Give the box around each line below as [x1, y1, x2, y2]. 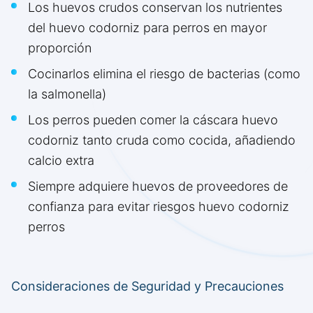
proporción [28, 41, 92, 56]
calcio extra [28, 153, 94, 168]
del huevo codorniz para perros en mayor [28, 20, 267, 36]
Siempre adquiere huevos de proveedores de [28, 179, 288, 194]
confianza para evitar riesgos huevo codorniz [28, 199, 289, 214]
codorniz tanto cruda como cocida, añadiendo [28, 133, 296, 148]
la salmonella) [28, 87, 106, 102]
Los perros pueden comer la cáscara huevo [28, 112, 278, 128]
